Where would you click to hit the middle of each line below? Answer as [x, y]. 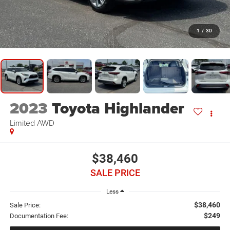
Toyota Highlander [118, 108]
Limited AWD [32, 122]
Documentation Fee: [39, 216]
